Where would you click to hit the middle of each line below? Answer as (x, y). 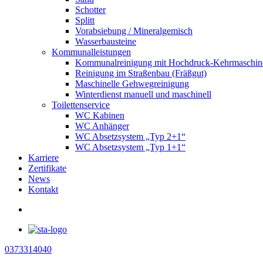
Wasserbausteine (106, 41)
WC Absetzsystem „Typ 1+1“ (130, 147)
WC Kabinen (100, 115)
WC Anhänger (102, 126)
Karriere (43, 158)
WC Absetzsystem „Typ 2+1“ (130, 136)
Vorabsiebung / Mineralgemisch (134, 31)
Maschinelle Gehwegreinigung (132, 84)
